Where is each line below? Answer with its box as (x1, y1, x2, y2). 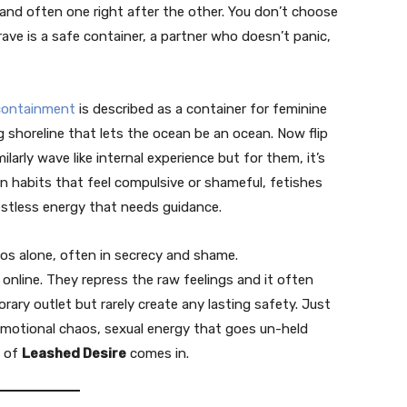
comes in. (126, 345, 189, 362)
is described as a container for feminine (75, 101, 327, 118)
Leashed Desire (22, 345, 126, 362)
